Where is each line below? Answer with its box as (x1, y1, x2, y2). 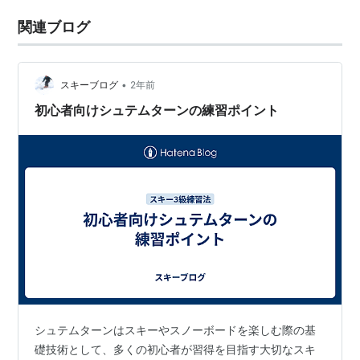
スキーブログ (60, 79, 119, 92)
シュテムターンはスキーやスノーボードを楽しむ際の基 (35, 322, 317, 337)
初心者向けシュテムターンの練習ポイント (35, 102, 280, 118)
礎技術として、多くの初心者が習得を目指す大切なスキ (35, 342, 317, 356)
